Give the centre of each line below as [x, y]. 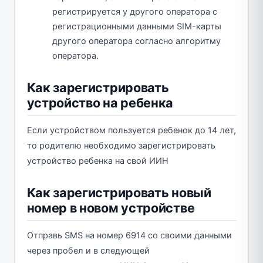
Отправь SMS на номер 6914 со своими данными [129, 235]
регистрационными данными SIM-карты [137, 26]
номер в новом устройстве [111, 208]
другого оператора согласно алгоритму [136, 41]
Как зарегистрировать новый [119, 192]
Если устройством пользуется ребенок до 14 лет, [131, 130]
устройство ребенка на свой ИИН [97, 161]
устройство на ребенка [100, 102]
